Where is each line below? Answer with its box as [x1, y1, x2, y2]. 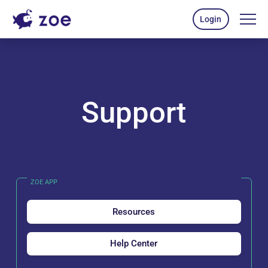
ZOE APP [30, 178, 57, 186]
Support [81, 96, 187, 130]
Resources [112, 206, 156, 217]
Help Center [110, 238, 158, 249]
